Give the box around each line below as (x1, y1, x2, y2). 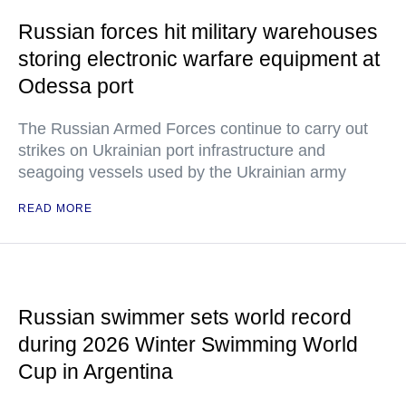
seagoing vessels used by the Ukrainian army (18, 163, 346, 182)
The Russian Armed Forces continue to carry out (18, 120, 368, 139)
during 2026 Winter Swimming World (18, 333, 358, 357)
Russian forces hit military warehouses (18, 20, 378, 44)
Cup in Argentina (18, 360, 173, 384)
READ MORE (18, 202, 92, 216)
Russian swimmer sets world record (18, 305, 352, 330)
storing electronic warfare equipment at (18, 47, 380, 72)
